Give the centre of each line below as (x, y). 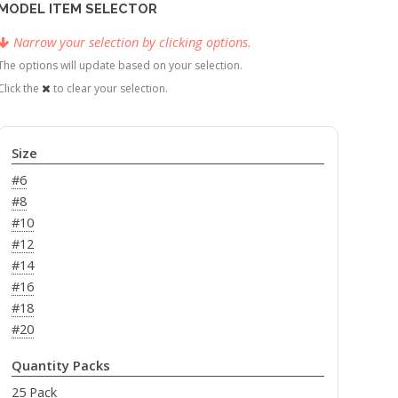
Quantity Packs (60, 366)
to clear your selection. (110, 89)
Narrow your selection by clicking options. (133, 42)
